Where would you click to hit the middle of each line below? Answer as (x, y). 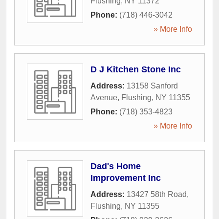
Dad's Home (116, 166)
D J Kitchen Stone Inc (136, 69)
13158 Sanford (152, 86)
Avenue (104, 98)
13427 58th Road (157, 194)
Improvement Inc (126, 178)
